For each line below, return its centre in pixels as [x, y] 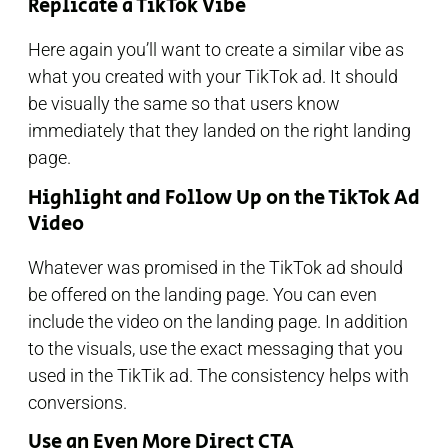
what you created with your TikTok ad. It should [213, 77]
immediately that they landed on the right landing [219, 131]
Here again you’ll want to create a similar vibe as [216, 50]
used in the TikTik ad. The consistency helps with [218, 375]
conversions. [77, 402]
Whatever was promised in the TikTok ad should [215, 267]
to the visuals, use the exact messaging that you [215, 348]
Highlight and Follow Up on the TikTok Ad [224, 198]
